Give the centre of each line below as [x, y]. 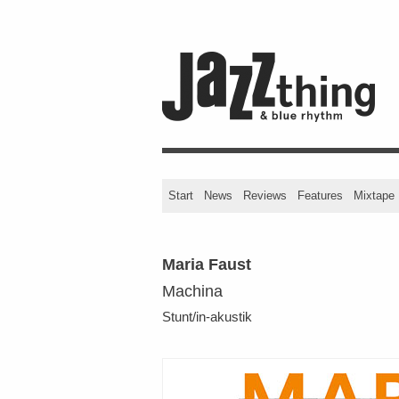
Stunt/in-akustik [207, 317]
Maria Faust [207, 264]
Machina [192, 291]
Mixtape [374, 195]
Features [320, 195]
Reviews [265, 195]
